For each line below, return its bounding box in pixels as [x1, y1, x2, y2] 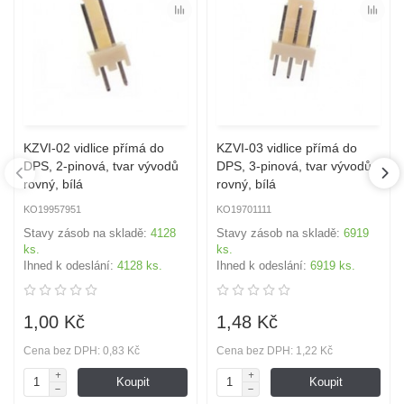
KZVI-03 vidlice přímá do [216, 141, 357, 156]
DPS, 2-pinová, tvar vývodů [23, 159, 179, 174]
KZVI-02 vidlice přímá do [23, 141, 164, 156]
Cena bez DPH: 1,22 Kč [216, 344, 333, 358]
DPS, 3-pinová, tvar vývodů [216, 159, 372, 174]
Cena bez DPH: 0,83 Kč [23, 344, 140, 358]
